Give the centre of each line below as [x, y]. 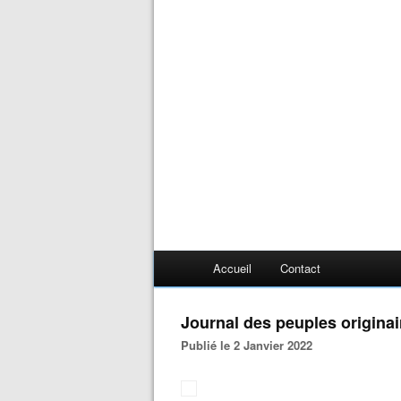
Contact [300, 268]
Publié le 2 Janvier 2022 [251, 345]
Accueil [232, 268]
